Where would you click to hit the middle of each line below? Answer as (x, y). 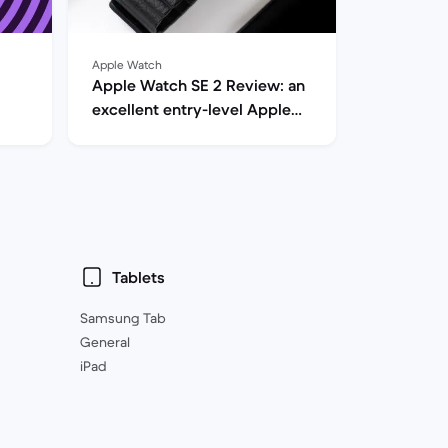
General (105, 342)
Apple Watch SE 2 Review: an (198, 85)
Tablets (138, 277)
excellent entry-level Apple (191, 109)
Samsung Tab (123, 318)
